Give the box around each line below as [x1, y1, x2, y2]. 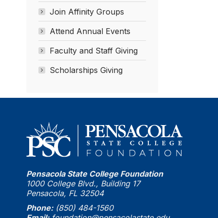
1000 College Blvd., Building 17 [26, 179, 140, 189]
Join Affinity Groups [49, 6, 124, 17]
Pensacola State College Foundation [26, 169, 163, 179]
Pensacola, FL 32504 [26, 188, 104, 199]
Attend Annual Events [49, 26, 130, 36]
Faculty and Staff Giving [49, 45, 138, 55]
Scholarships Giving [49, 65, 123, 75]
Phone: [26, 203, 53, 213]
